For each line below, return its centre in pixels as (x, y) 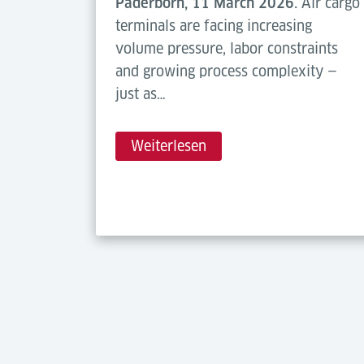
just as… (141, 94)
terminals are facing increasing (214, 26)
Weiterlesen (169, 146)
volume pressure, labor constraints (227, 49)
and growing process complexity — (226, 71)
